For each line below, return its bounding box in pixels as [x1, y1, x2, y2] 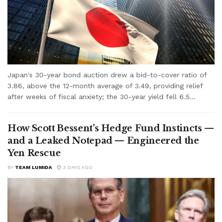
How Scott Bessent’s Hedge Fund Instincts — [7, 122, 214, 134]
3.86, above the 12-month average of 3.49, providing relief [7, 81, 203, 90]
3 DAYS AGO [61, 164, 93, 170]
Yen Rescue [7, 147, 61, 159]
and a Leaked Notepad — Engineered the [7, 135, 199, 146]
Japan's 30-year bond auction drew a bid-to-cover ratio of [7, 70, 207, 79]
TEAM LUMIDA [15, 164, 52, 170]
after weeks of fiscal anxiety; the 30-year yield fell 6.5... [7, 92, 196, 101]
